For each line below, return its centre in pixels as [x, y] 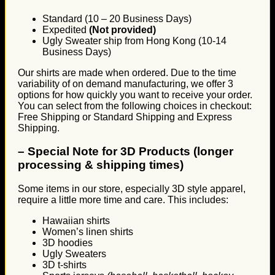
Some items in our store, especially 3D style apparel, [132, 188]
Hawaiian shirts [76, 220]
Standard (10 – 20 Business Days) [117, 18]
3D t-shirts [64, 265]
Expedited [66, 29]
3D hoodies [68, 242]
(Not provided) [122, 29]
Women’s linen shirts [88, 231]
